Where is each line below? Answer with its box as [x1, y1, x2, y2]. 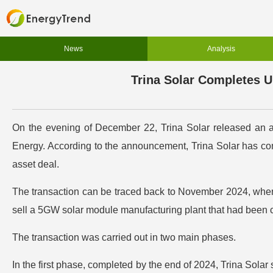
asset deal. [12, 159, 59, 169]
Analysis [207, 44, 235, 53]
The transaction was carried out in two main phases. [12, 232, 236, 243]
